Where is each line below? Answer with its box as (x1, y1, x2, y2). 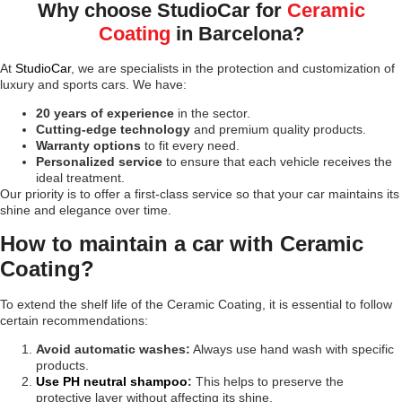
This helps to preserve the (192, 374, 344, 389)
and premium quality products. (190, 122, 366, 137)
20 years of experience (36, 106, 174, 121)
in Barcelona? (175, 22, 304, 46)
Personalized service (36, 154, 162, 170)
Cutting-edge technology (36, 122, 190, 137)
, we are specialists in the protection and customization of (71, 61, 395, 76)
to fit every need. (141, 138, 240, 153)
